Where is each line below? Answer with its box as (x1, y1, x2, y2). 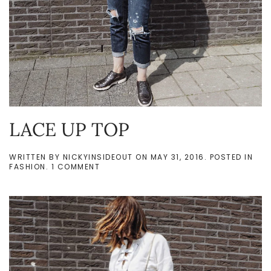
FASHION (9, 161, 46, 172)
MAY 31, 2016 (150, 151, 204, 162)
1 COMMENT (51, 161, 100, 172)
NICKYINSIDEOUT (62, 151, 133, 162)
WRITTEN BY (9, 151, 63, 162)
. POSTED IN (204, 151, 253, 162)
